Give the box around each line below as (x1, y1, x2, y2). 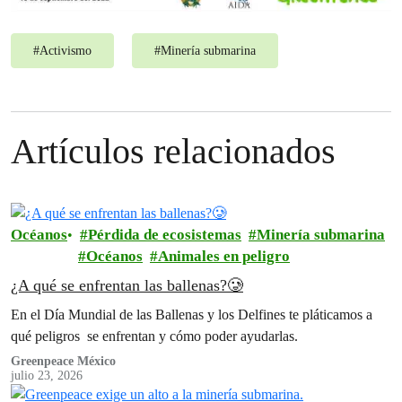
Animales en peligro (158, 247, 290, 265)
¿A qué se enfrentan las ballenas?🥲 (11, 275, 243, 294)
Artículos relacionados (11, 130, 336, 171)
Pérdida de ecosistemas (88, 225, 241, 243)
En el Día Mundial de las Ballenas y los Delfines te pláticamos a (11, 305, 372, 323)
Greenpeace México (11, 354, 116, 368)
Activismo (39, 43, 92, 57)
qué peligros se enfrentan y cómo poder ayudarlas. (11, 327, 298, 345)
